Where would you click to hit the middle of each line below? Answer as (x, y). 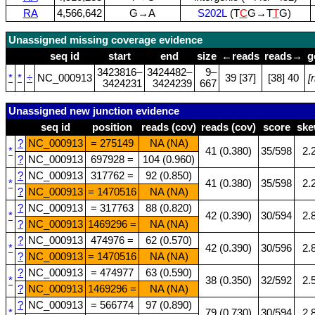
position (112, 127)
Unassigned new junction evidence (94, 111)
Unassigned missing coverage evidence (105, 40)
